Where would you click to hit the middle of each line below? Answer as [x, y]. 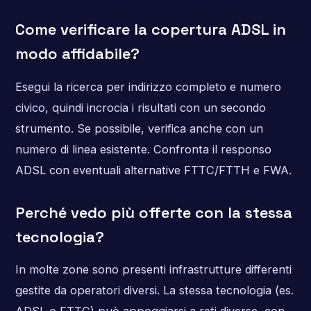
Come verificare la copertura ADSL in [150, 30]
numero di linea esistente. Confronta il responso [143, 149]
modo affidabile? [77, 54]
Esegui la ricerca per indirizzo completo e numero [148, 86]
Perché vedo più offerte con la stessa [153, 212]
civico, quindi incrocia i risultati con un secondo [140, 107]
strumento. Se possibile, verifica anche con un [139, 128]
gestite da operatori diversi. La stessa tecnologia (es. [154, 291]
